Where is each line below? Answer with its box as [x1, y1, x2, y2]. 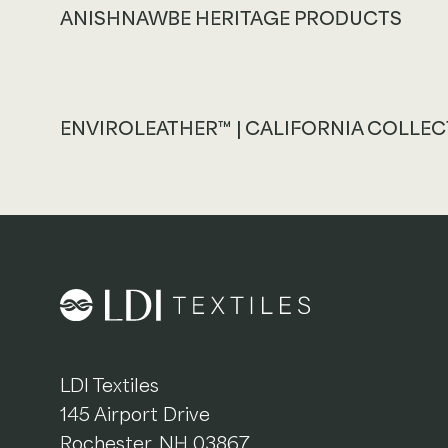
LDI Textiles [60, 375, 160, 397]
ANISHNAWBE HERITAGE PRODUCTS [60, 7, 403, 29]
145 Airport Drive [60, 404, 211, 426]
